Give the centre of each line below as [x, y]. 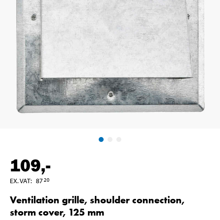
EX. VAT [20, 180]
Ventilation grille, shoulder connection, [97, 200]
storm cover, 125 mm [57, 212]
